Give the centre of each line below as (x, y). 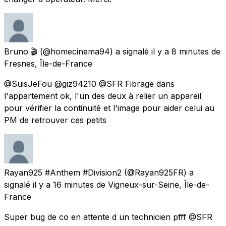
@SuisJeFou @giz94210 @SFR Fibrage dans (89, 83)
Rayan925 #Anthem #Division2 (63, 172)
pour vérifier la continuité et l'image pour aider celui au (109, 108)
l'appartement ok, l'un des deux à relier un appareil (103, 96)
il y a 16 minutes (63, 184)
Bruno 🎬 (21, 51)
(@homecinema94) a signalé (94, 51)
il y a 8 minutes (180, 51)
